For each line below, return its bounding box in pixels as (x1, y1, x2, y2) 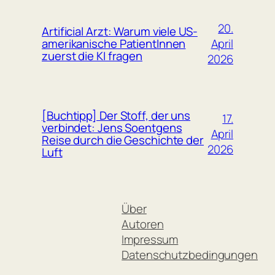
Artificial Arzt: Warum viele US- (42, 23, 198, 40)
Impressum (122, 231, 179, 247)
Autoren (122, 215, 164, 232)
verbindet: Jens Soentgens (42, 120, 182, 136)
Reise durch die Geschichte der (42, 132, 204, 149)
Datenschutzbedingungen (122, 246, 258, 263)
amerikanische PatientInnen (42, 36, 186, 52)
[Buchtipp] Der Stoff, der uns (42, 107, 191, 124)
